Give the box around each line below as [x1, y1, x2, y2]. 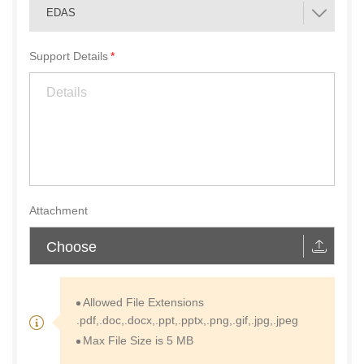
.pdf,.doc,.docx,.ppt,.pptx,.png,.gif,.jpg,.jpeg [76, 314, 298, 327]
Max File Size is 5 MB [83, 334, 193, 347]
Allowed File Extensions [83, 296, 204, 309]
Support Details [29, 50, 108, 63]
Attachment [29, 204, 88, 217]
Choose [46, 239, 97, 255]
